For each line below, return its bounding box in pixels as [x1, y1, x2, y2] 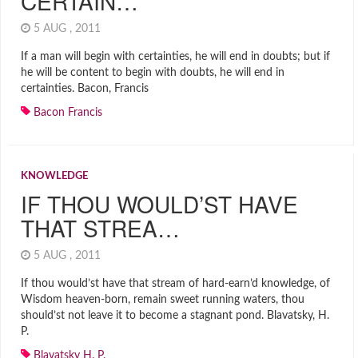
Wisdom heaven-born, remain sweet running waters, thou [21, 294, 304, 305]
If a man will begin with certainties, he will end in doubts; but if [21, 51, 330, 62]
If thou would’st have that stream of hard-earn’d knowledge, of [21, 278, 330, 289]
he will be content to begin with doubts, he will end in [21, 67, 284, 78]
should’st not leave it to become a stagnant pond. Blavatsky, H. [21, 310, 329, 321]
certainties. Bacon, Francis [21, 83, 149, 94]
